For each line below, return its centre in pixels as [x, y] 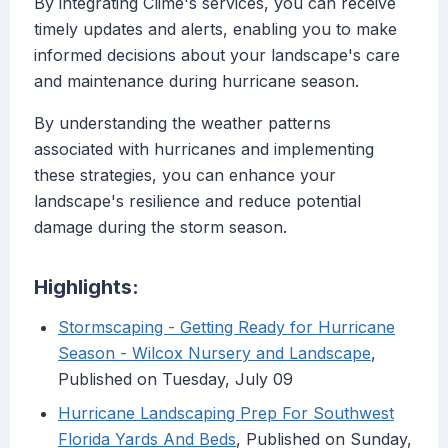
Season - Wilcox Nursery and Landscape [214, 353]
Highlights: [86, 287]
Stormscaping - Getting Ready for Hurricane [226, 327]
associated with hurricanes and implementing [204, 149]
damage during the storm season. [160, 227]
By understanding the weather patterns [182, 123]
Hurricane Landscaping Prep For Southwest [226, 413]
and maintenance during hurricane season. [196, 81]
